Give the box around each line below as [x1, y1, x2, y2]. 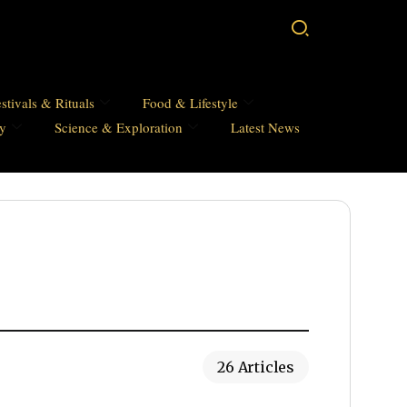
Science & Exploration [55, 118, 183, 137]
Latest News [231, 118, 300, 137]
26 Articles [217, 358, 294, 377]
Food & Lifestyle [143, 94, 238, 113]
